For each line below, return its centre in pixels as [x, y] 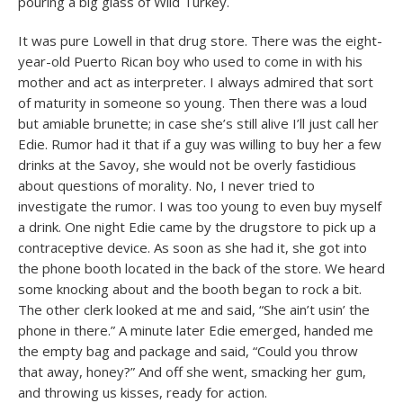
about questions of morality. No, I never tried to [166, 185]
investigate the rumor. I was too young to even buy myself [200, 206]
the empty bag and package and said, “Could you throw [188, 351]
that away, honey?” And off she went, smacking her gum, [192, 372]
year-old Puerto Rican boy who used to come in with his [190, 61]
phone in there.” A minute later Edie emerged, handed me [196, 330]
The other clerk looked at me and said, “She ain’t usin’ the [194, 309]
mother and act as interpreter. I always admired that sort [196, 82]
